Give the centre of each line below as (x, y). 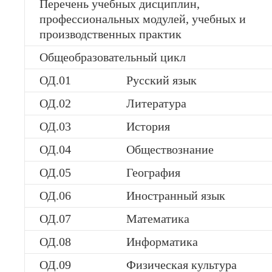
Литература (156, 103)
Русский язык (161, 80)
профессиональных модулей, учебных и (143, 19)
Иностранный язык (176, 195)
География (153, 172)
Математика (158, 219)
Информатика (162, 242)
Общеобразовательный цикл (113, 57)
